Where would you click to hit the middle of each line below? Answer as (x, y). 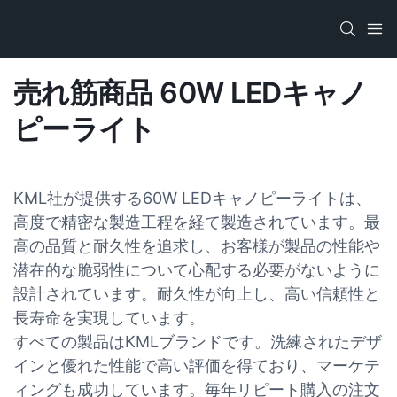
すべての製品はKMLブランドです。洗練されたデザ (198, 341)
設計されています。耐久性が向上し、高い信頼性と (197, 293)
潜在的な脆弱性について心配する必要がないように (197, 269)
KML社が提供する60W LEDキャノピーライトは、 (192, 198)
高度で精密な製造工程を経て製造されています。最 (197, 222)
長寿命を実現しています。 (109, 317)
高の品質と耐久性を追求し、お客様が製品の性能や (197, 245)
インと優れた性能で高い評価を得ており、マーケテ (197, 365)
